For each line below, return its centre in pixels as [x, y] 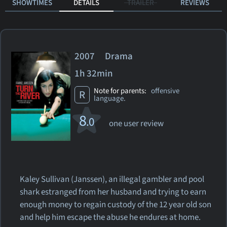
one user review [137, 124]
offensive [165, 91]
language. [110, 98]
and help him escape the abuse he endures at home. [110, 217]
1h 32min [94, 73]
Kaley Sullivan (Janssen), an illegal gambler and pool [112, 179]
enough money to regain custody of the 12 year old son [116, 204]
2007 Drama [108, 56]
